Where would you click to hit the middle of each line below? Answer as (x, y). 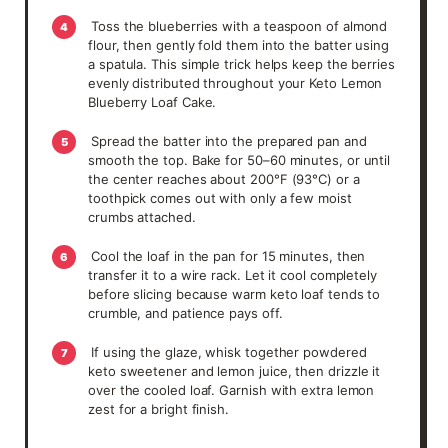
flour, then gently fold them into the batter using (239, 44)
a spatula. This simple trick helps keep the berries (241, 63)
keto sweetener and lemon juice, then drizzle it (234, 370)
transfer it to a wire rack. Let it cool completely (233, 274)
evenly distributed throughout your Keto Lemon (235, 82)
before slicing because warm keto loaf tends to (234, 293)
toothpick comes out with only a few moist (220, 197)
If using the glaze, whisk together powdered (229, 351)
